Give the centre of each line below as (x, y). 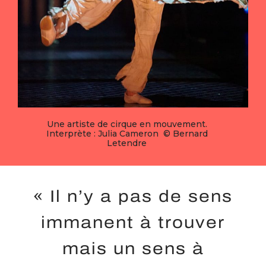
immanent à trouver (133, 222)
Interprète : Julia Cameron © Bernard (127, 133)
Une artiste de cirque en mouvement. (127, 124)
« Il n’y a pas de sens (133, 196)
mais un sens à (133, 248)
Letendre (127, 143)
